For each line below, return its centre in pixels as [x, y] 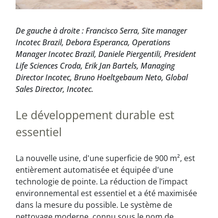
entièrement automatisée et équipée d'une [94, 170]
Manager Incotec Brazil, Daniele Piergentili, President [106, 54]
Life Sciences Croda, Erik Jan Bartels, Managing [95, 66]
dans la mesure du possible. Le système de [94, 205]
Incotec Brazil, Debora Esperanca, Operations [93, 42]
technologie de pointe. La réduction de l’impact [102, 182]
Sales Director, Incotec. [54, 89]
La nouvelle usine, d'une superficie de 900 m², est [105, 158]
